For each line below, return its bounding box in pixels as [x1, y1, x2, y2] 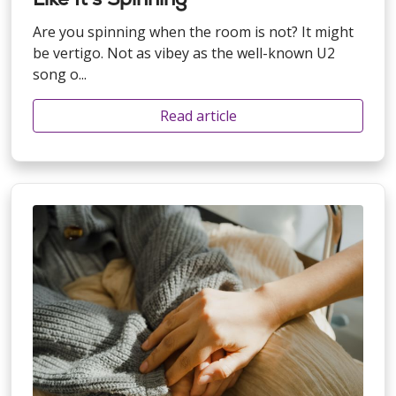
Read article [159, 105, 237, 126]
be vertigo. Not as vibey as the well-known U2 [33, 42, 335, 63]
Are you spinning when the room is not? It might [33, 21, 354, 42]
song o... [33, 64, 87, 84]
